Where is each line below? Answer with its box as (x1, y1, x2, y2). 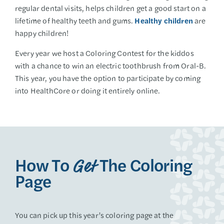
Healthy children (134, 15, 193, 25)
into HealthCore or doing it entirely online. (15, 85, 160, 95)
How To (15, 152, 73, 176)
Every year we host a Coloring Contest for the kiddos (15, 47, 194, 58)
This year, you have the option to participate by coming (15, 72, 201, 83)
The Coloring (95, 152, 192, 176)
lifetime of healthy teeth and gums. (15, 15, 135, 25)
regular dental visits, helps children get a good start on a (15, 2, 206, 13)
